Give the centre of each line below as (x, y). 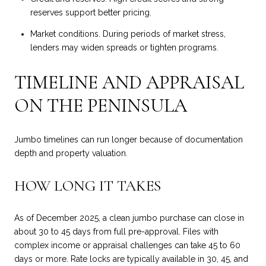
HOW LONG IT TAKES (88, 186)
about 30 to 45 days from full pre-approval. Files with (116, 232)
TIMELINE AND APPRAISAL (129, 83)
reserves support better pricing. (91, 13)
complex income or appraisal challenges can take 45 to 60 (127, 246)
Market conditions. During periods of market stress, (128, 34)
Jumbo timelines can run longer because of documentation (129, 139)
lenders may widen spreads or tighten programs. (124, 48)
